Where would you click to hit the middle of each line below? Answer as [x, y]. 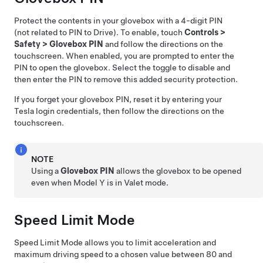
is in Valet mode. [137, 183]
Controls [201, 32]
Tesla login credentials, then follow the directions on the [119, 111]
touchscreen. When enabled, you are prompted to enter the [124, 56]
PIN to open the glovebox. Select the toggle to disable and [122, 68]
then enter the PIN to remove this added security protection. [126, 79]
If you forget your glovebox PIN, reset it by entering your [118, 99]
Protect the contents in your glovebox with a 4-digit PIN [118, 21]
